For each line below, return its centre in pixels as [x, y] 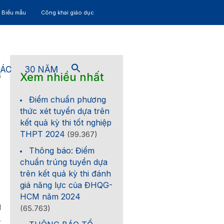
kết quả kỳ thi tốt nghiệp [66, 122]
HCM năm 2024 [50, 196]
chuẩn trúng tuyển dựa [64, 162]
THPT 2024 [43, 134]
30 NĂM [41, 69]
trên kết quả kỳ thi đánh [66, 173]
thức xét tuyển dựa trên [65, 111]
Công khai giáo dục [67, 12]
